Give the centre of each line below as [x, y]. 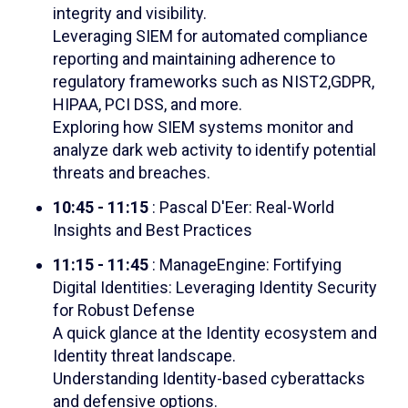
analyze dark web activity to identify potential [214, 150]
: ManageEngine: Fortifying [245, 264]
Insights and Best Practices [152, 229]
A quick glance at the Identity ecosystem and [214, 332]
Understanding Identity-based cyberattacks [209, 378]
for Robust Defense [123, 310]
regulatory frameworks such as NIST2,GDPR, [213, 82]
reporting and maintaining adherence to [194, 59]
